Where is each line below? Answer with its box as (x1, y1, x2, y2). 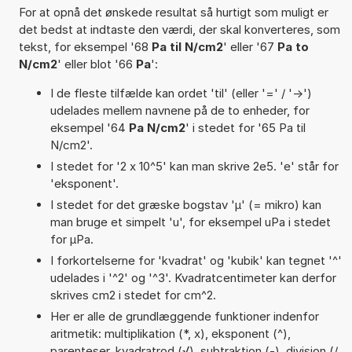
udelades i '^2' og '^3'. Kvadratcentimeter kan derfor (49, 269, 336, 285)
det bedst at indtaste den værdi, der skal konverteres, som (18, 21, 340, 37)
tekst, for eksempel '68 (18, 38, 152, 54)
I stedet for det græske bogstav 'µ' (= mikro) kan (49, 196, 321, 212)
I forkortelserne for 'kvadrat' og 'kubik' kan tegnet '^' (49, 252, 342, 268)
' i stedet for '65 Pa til (185, 119, 306, 135)
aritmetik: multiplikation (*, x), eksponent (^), (49, 325, 291, 341)
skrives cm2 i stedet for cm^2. (49, 287, 216, 302)
